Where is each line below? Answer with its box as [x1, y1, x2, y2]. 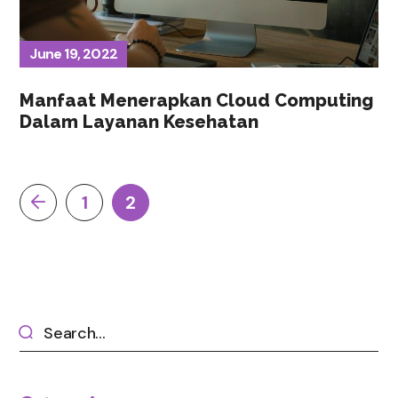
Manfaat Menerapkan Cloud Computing [20, 89, 374, 111]
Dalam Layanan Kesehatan [20, 110, 259, 132]
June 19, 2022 [29, 44, 118, 63]
